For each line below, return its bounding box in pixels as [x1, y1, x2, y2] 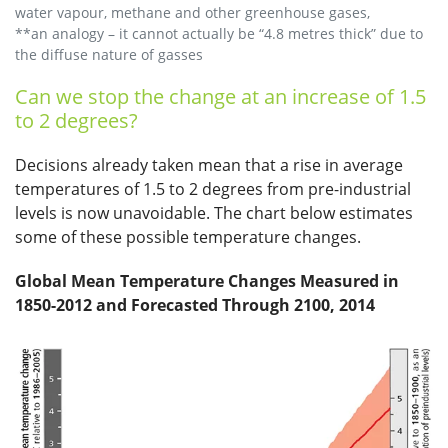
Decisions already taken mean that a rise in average [15, 154, 403, 177]
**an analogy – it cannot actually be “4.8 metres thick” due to [15, 24, 423, 44]
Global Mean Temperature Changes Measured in [15, 270, 399, 293]
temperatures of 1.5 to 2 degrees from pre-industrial [15, 178, 411, 201]
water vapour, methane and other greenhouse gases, [15, 3, 370, 23]
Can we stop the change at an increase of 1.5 [15, 83, 426, 111]
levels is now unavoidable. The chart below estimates [15, 202, 413, 225]
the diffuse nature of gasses [15, 45, 203, 65]
